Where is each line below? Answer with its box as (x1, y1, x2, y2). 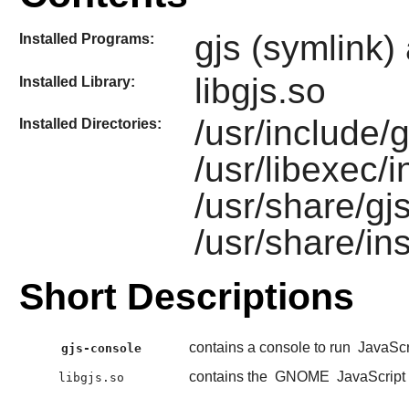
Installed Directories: (18, 116, 162, 132)
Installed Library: (18, 73, 135, 89)
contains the (188, 369, 271, 385)
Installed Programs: (18, 31, 154, 47)
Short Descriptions (18, 276, 354, 319)
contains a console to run (188, 340, 354, 356)
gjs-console (61, 341, 142, 356)
